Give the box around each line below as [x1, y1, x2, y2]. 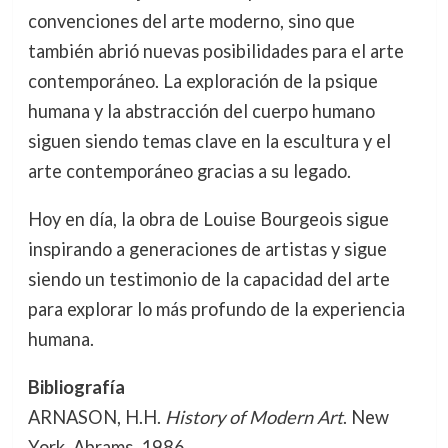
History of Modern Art [164, 406, 343, 429]
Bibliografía [27, 376, 125, 399]
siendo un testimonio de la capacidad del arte [27, 268, 390, 290]
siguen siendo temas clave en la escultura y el [27, 129, 391, 152]
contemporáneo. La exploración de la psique [27, 69, 378, 92]
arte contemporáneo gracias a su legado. [27, 159, 351, 182]
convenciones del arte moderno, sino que [27, 9, 355, 32]
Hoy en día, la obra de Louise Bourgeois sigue [27, 208, 389, 230]
